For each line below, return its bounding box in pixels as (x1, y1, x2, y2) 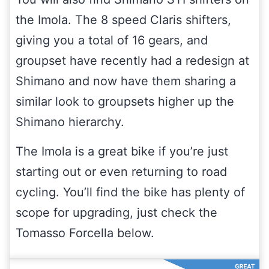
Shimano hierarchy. (16, 114, 124, 129)
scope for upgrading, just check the (16, 205, 217, 220)
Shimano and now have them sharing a (16, 73, 236, 88)
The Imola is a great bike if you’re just (16, 144, 228, 159)
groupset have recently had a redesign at (16, 53, 249, 68)
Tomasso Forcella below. (16, 225, 154, 240)
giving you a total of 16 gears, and (16, 32, 208, 47)
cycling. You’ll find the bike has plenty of (16, 184, 245, 199)
